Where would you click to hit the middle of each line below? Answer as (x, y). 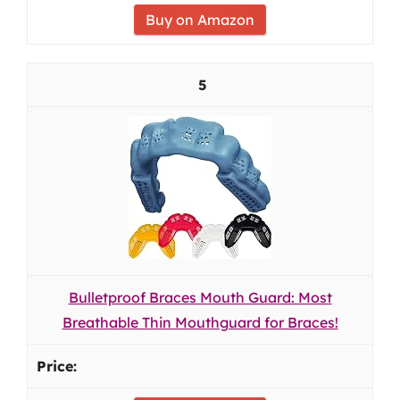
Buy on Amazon (200, 20)
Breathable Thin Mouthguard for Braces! (200, 322)
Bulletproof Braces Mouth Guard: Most (200, 297)
